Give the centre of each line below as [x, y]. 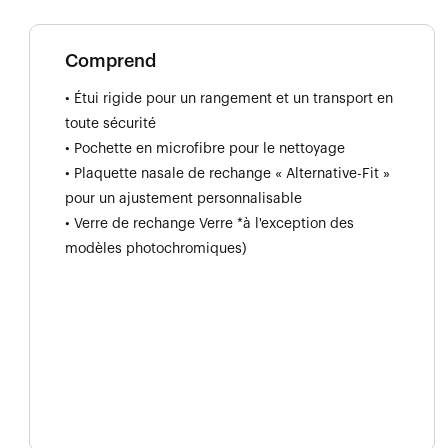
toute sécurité [110, 123]
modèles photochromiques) [156, 248]
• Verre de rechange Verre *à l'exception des [209, 223]
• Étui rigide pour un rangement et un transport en [229, 98]
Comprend [110, 60]
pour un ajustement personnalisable [183, 198]
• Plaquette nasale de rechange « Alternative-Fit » [227, 173]
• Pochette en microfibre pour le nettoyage [205, 148]
